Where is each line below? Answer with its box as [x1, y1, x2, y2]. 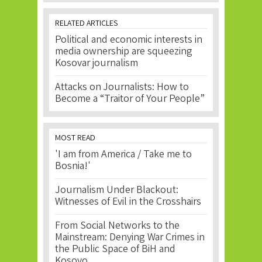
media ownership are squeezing [55, 44, 192, 60]
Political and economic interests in [55, 33, 202, 49]
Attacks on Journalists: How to [55, 80, 189, 96]
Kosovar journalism [55, 56, 138, 72]
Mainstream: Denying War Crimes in [55, 230, 205, 246]
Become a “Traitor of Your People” [55, 92, 205, 108]
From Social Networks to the [55, 219, 180, 235]
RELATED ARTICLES [55, 18, 118, 30]
